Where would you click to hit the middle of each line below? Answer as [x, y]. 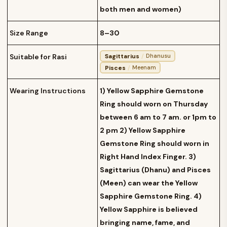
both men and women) [141, 9]
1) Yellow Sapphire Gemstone [152, 91]
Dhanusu [158, 56]
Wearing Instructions [48, 91]
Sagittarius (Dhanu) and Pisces [155, 170]
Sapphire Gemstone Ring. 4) [151, 196]
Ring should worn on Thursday [154, 104]
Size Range [29, 33]
